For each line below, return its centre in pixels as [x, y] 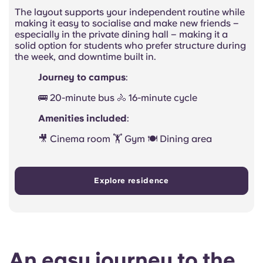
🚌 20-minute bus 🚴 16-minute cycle [118, 97]
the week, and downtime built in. [85, 56]
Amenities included [82, 118]
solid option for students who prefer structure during [130, 45]
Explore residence [131, 180]
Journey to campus [82, 77]
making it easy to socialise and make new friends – [127, 23]
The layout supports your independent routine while [130, 12]
